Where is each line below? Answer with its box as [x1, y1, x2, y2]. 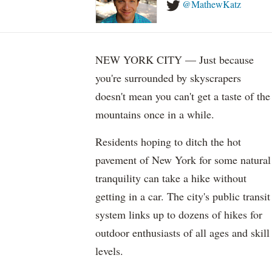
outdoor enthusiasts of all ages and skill [95, 225, 270, 240]
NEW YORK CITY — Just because [95, 52, 254, 67]
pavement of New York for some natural [95, 152, 271, 167]
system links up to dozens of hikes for [95, 207, 262, 222]
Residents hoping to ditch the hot [95, 134, 241, 149]
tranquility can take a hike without [95, 171, 246, 185]
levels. [95, 243, 123, 258]
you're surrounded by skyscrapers [95, 70, 241, 85]
